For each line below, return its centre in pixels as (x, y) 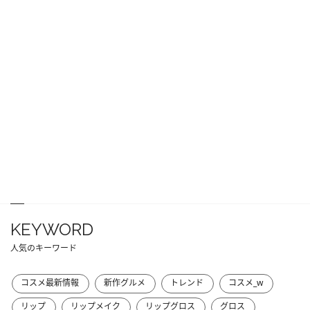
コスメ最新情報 (50, 282)
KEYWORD (52, 229)
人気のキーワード (44, 248)
